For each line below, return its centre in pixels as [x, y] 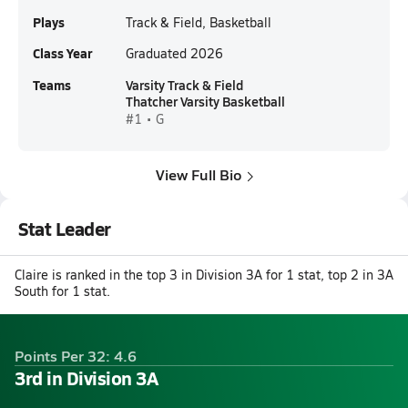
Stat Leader [65, 229]
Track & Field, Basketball [199, 22]
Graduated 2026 [174, 53]
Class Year [62, 53]
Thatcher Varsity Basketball [205, 101]
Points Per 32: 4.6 [76, 355]
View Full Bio [199, 174]
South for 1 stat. [62, 291]
